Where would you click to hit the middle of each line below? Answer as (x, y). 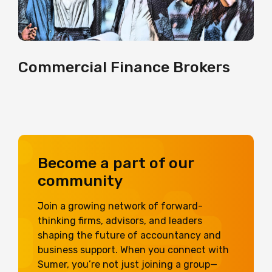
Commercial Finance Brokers (124, 67)
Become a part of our (116, 163)
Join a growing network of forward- (120, 206)
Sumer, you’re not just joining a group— (127, 264)
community (80, 180)
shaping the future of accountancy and (129, 235)
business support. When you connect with (133, 250)
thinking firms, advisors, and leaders (120, 220)
